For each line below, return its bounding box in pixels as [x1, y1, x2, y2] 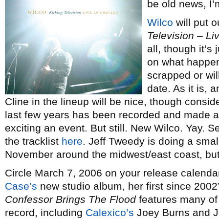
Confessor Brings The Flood [5, 194, 136, 205]
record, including [5, 207, 86, 218]
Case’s [5, 180, 37, 192]
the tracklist [5, 135, 62, 147]
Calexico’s [86, 207, 134, 218]
